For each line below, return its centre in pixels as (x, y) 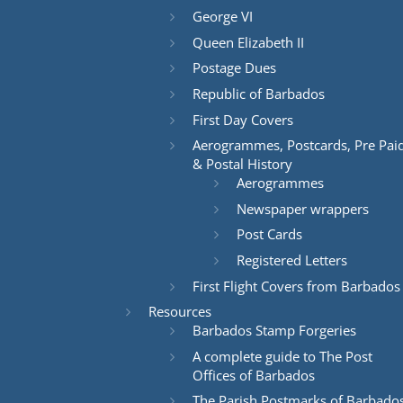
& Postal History (242, 164)
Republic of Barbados (258, 94)
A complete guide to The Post (282, 356)
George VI (222, 17)
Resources (179, 312)
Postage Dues (234, 68)
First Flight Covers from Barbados (296, 286)
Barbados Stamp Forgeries (274, 331)
